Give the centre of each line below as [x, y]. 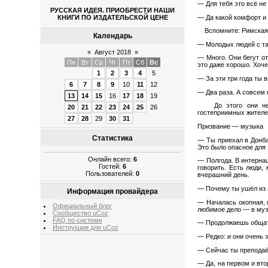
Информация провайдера [113, 191]
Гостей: [111, 167]
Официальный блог [82, 205]
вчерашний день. [224, 175]
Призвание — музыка [231, 127]
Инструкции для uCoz [85, 227]
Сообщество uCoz [80, 213]
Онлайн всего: [111, 159]
